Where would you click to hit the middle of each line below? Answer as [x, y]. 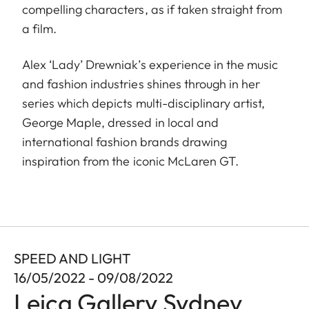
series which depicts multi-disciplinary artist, [144, 103]
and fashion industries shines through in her [141, 83]
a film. [40, 28]
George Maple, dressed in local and [120, 122]
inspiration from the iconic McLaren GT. [130, 161]
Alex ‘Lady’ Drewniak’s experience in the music [150, 64]
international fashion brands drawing [124, 141]
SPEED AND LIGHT [72, 258]
